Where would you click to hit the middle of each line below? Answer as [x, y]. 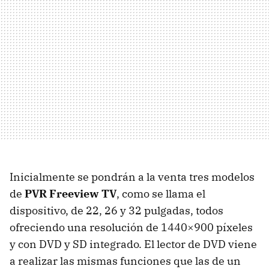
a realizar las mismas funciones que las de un [125, 261]
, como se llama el [161, 193]
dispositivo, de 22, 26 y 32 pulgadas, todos [116, 210]
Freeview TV [82, 193]
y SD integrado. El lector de [132, 244]
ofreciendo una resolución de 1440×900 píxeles [131, 227]
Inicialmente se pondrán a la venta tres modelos [132, 177]
